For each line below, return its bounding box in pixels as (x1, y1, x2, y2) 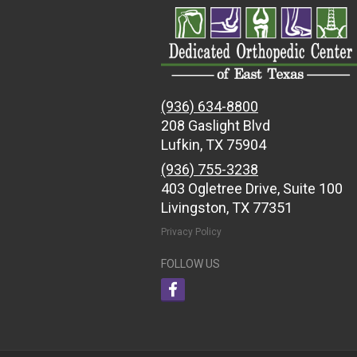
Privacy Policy (161, 226, 222, 238)
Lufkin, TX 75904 (161, 136, 266, 154)
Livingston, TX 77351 (161, 199, 292, 217)
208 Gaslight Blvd (161, 117, 270, 135)
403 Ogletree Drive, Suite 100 (161, 180, 343, 198)
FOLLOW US (161, 257, 220, 271)
